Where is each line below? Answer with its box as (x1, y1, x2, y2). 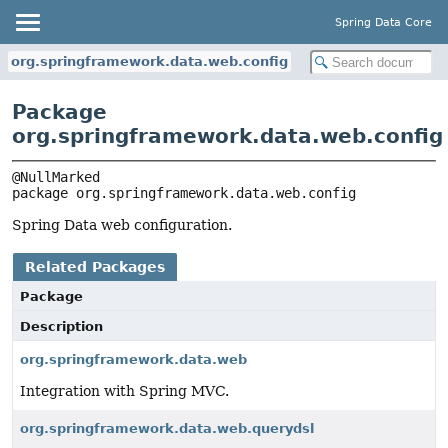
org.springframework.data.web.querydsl (20, 421, 314, 437)
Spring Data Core (335, 15, 432, 29)
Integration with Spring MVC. (20, 383, 229, 400)
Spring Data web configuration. (12, 217, 232, 234)
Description (20, 319, 103, 335)
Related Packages (25, 259, 165, 276)
